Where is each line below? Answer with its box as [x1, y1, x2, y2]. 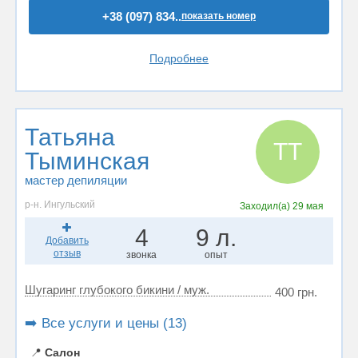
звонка [126, 249, 157, 261]
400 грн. [275, 285, 317, 299]
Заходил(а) [240, 201, 293, 212]
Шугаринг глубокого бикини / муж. [25, 283, 209, 296]
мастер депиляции [25, 173, 127, 187]
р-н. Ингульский [25, 199, 95, 210]
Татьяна [25, 124, 115, 150]
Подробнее [149, 51, 209, 65]
